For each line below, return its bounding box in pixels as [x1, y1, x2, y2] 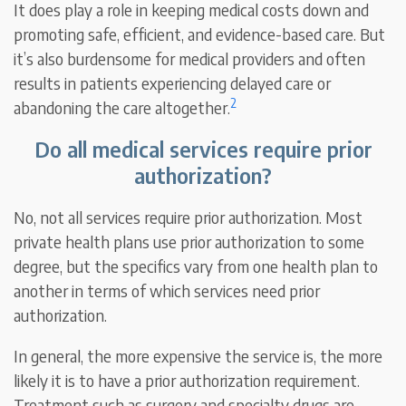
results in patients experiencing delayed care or [14, 72, 332, 94]
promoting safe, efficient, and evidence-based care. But [14, 24, 386, 45]
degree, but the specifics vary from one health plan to [14, 256, 379, 277]
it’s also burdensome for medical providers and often [14, 48, 366, 70]
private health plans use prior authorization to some [14, 231, 365, 253]
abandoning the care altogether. [14, 97, 231, 119]
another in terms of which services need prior [14, 280, 321, 302]
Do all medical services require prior [34, 135, 372, 163]
